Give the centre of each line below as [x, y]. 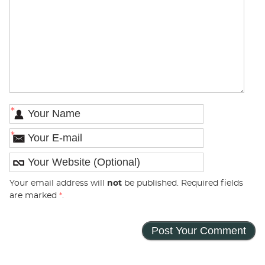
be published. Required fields [182, 183]
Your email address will [58, 183]
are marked [34, 195]
